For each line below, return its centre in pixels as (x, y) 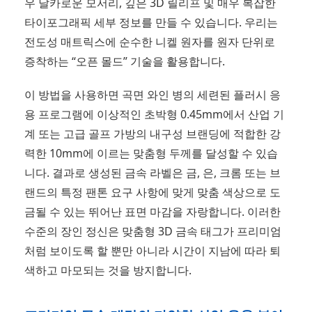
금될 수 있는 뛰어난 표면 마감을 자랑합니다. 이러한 (153, 212)
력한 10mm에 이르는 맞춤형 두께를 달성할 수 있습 (151, 154)
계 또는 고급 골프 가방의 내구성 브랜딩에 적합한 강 (153, 134)
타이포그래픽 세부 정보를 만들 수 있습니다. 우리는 (151, 22)
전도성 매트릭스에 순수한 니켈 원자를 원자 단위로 (150, 41)
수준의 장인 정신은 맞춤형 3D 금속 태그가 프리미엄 (153, 232)
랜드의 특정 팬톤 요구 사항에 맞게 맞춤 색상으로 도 (153, 193)
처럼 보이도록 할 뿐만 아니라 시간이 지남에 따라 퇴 (153, 251)
